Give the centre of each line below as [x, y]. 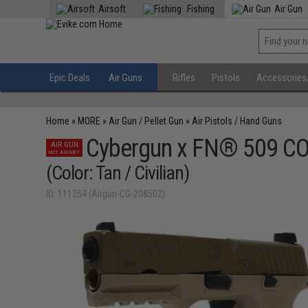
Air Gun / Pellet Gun [146, 121]
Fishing [200, 9]
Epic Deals [70, 78]
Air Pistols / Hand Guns [237, 121]
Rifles [184, 78]
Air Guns [126, 78]
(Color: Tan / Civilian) [118, 173]
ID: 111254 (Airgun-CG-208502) [106, 194]
